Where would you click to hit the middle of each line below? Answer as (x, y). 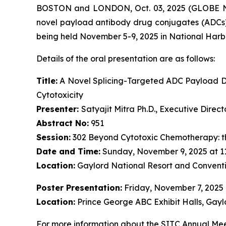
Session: (53, 137)
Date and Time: (68, 151)
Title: (47, 81)
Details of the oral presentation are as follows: (126, 59)
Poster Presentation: (79, 188)
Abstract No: (63, 123)
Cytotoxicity (60, 95)
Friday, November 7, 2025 (173, 188)
